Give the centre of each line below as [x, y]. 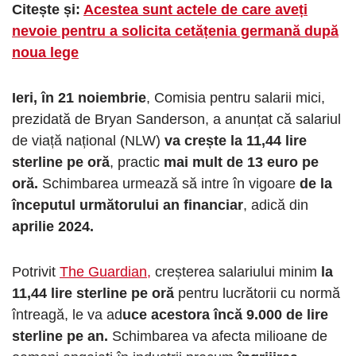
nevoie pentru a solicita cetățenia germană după [175, 31]
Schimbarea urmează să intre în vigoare [171, 183]
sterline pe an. [60, 336]
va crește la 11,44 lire [236, 140]
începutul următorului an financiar [128, 205]
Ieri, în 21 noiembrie [79, 97]
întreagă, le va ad [67, 314]
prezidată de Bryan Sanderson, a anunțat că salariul [176, 119]
